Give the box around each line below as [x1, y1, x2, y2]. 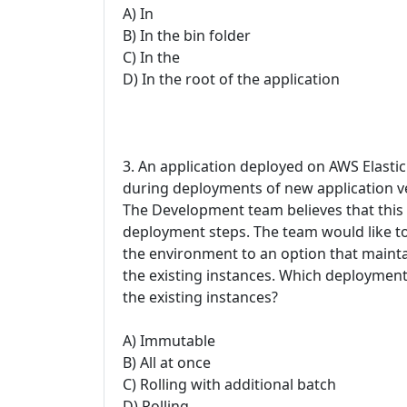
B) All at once [123, 352, 211, 373]
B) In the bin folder [123, 25, 251, 46]
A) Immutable [123, 331, 215, 352]
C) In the [123, 47, 180, 68]
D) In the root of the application [123, 69, 340, 90]
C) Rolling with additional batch [123, 374, 336, 395]
